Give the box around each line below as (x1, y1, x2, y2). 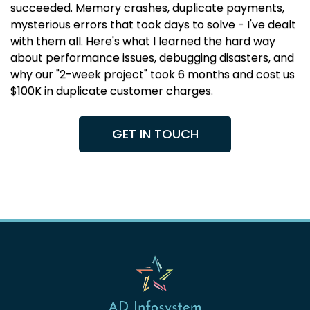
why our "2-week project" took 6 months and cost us (10, 66, 295, 83)
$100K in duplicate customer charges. (10, 83, 213, 100)
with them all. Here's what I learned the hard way (10, 33, 275, 50)
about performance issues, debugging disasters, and (10, 50, 294, 66)
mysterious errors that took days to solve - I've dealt (10, 17, 296, 33)
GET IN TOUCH (111, 125, 199, 143)
